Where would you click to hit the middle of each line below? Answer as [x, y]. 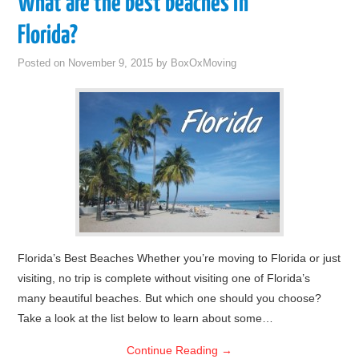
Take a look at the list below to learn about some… [146, 318]
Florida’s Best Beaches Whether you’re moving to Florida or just [179, 258]
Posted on [43, 63]
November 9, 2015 [111, 63]
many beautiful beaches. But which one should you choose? [170, 298]
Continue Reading [174, 350]
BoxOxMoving [204, 63]
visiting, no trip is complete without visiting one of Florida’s [164, 278]
